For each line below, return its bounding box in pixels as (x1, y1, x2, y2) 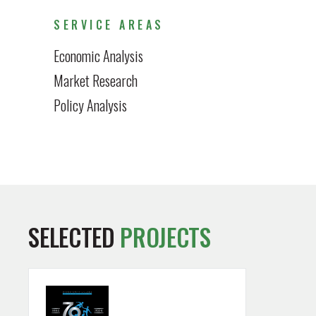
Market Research (54, 69, 138, 91)
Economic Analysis (54, 44, 144, 66)
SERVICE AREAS (54, 16, 164, 34)
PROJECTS (120, 219, 211, 255)
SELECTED (28, 219, 121, 255)
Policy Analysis (54, 94, 128, 116)
